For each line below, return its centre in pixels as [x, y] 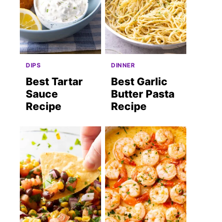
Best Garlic [139, 82]
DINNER [123, 65]
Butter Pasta [143, 94]
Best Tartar [54, 82]
